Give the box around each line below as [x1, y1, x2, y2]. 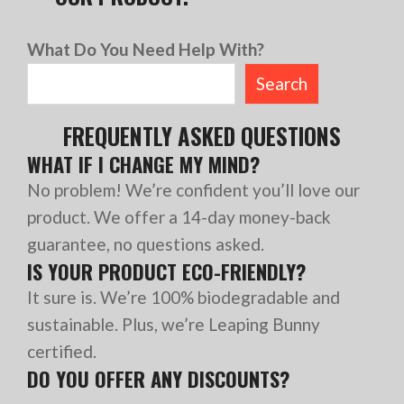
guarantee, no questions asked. [27, 234, 264, 255]
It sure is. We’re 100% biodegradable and [27, 287, 340, 308]
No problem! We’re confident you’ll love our [27, 179, 360, 201]
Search [255, 72, 308, 94]
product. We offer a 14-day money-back [27, 207, 331, 228]
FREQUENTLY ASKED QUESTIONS [63, 120, 341, 153]
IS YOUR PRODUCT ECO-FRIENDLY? [27, 256, 306, 287]
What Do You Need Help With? [27, 38, 264, 60]
